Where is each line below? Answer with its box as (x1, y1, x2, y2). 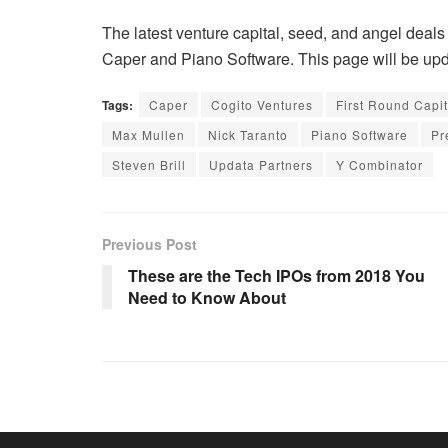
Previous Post (102, 234, 197, 255)
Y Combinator (336, 156, 423, 174)
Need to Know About (128, 286, 286, 310)
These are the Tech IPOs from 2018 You (128, 264, 425, 288)
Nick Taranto (208, 126, 288, 144)
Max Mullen (112, 126, 185, 144)
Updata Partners (209, 156, 313, 174)
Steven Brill (112, 156, 186, 174)
